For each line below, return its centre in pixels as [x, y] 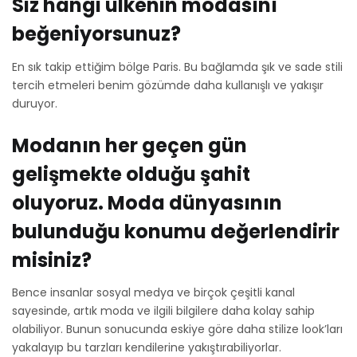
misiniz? [52, 260]
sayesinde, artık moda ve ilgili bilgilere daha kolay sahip [163, 311]
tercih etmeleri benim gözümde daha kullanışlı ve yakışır [168, 85]
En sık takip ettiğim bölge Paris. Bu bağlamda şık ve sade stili [177, 67]
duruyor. [35, 103]
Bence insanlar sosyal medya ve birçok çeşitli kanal [153, 293]
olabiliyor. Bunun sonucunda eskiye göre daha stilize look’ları [177, 330]
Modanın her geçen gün [129, 145]
